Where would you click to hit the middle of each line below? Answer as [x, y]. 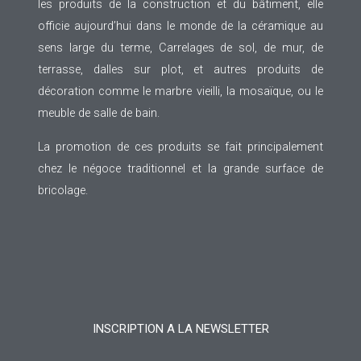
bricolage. [63, 190]
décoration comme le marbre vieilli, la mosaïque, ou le [180, 91]
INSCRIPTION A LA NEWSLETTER [180, 329]
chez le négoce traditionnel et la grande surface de [180, 168]
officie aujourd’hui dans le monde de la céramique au [180, 26]
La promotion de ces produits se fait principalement [180, 146]
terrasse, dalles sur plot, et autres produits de [180, 70]
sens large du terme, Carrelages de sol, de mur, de [180, 48]
